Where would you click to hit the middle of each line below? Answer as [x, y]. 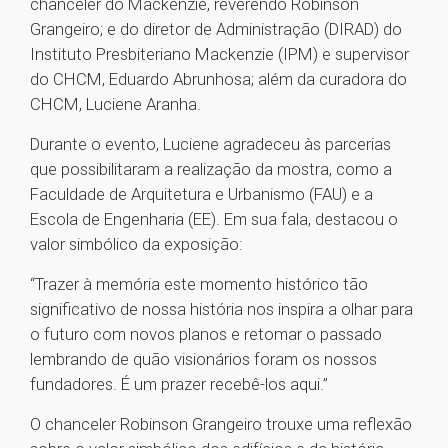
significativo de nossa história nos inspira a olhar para [221, 309]
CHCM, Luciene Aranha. [115, 104]
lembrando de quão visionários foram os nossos [203, 359]
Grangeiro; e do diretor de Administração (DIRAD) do [216, 29]
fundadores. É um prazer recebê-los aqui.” [179, 384]
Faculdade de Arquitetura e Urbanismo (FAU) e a [201, 194]
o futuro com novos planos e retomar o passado [206, 334]
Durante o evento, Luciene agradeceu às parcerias [210, 144]
